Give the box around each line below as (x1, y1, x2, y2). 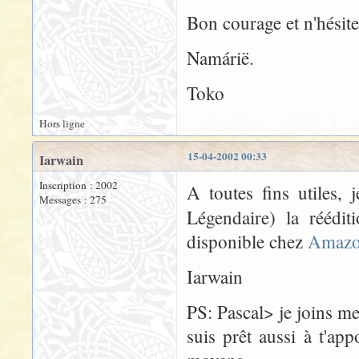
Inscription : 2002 (39, 178, 118, 192)
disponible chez (187, 229, 308, 253)
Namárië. (187, 46, 254, 70)
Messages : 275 (39, 192, 107, 207)
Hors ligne (39, 116, 85, 131)
